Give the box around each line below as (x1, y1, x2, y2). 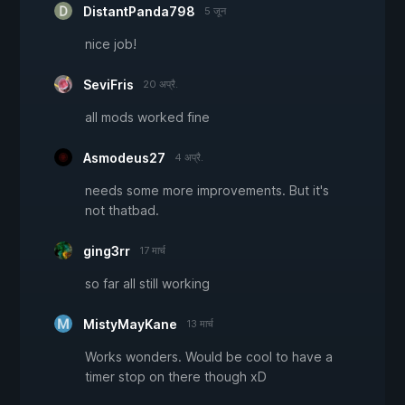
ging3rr (83, 243, 130, 259)
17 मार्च (139, 244, 165, 258)
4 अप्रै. (174, 151, 203, 165)
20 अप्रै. (143, 78, 178, 91)
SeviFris (83, 77, 134, 93)
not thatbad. (85, 202, 159, 219)
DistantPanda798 (83, 4, 195, 20)
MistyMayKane (83, 316, 177, 333)
